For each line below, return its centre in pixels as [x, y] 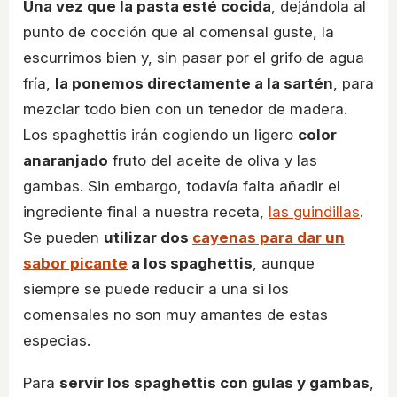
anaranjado [66, 161]
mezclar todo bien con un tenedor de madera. [185, 109]
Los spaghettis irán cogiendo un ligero [160, 135]
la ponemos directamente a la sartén [194, 84]
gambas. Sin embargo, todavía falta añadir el [182, 187]
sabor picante [75, 264]
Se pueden [63, 238]
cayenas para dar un [269, 238]
